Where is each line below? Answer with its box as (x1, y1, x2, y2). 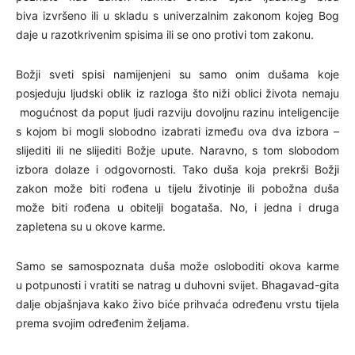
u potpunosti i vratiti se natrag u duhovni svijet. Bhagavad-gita (16, 277, 339, 292)
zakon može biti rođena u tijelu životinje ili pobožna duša (16, 181, 339, 195)
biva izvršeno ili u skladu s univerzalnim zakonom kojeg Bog (16, 8, 339, 22)
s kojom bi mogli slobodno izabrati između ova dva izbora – (16, 124, 339, 138)
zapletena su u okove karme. (16, 219, 166, 233)
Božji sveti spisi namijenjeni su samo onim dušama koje (16, 67, 339, 81)
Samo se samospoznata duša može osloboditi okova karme (16, 258, 339, 273)
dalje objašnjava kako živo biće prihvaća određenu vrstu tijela (16, 296, 339, 311)
